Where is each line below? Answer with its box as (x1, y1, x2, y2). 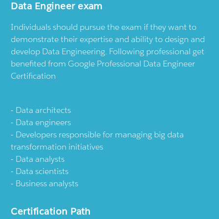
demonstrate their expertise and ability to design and (11, 34, 205, 45)
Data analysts (16, 153, 65, 165)
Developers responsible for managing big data (16, 129, 184, 140)
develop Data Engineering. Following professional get (11, 46, 205, 57)
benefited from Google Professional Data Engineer (11, 58, 196, 69)
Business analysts (16, 178, 79, 189)
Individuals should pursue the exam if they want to (11, 22, 197, 33)
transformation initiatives (11, 141, 104, 153)
